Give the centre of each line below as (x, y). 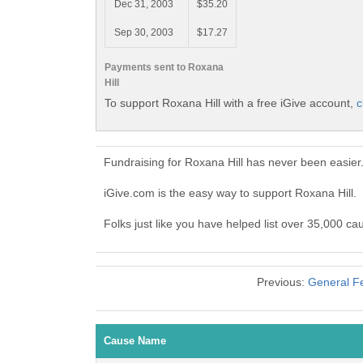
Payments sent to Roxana (164, 67)
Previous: (282, 282)
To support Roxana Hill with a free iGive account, (231, 102)
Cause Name (135, 341)
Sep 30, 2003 (143, 33)
